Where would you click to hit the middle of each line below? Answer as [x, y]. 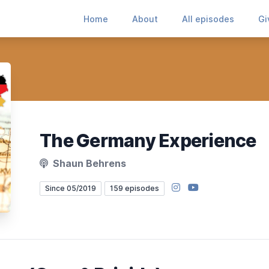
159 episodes [134, 188]
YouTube [207, 187]
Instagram [193, 187]
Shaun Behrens [88, 163]
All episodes [208, 19]
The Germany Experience [148, 141]
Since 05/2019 [71, 188]
